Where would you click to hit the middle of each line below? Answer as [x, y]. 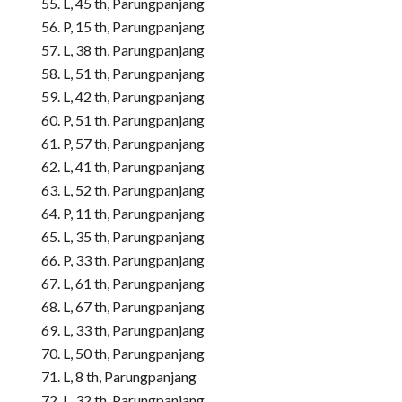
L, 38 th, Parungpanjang [133, 49]
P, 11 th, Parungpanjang [133, 213]
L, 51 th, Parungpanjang [133, 73]
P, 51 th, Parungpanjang [133, 119]
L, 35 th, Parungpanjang [133, 236]
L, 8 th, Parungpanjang [129, 376]
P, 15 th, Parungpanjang [133, 26]
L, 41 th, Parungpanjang [133, 166]
